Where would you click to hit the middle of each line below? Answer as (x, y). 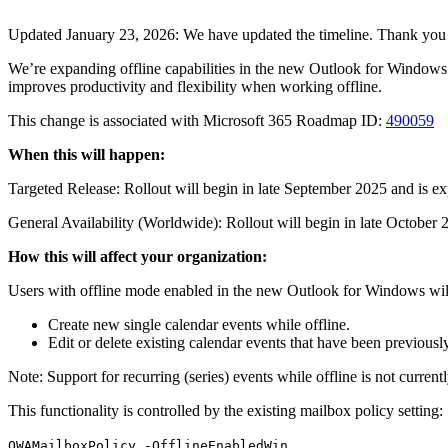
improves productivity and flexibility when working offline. (195, 86)
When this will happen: (86, 154)
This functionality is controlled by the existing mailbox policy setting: (225, 410)
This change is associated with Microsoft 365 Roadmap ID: (197, 120)
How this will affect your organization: (137, 256)
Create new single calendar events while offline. (199, 324)
